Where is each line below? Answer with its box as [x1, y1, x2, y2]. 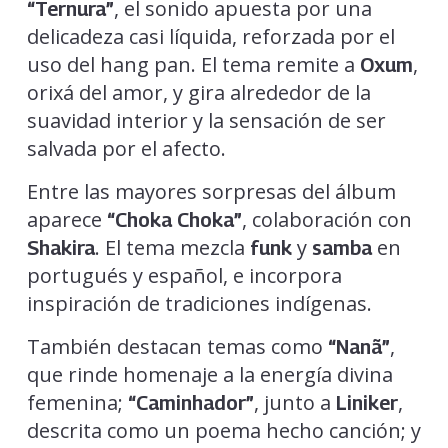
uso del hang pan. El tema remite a [26, 50, 360, 78]
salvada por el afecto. [26, 134, 226, 162]
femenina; [26, 388, 128, 416]
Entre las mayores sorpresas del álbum [26, 177, 396, 205]
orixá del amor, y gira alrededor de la [26, 78, 371, 106]
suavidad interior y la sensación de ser [26, 106, 386, 134]
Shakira [26, 235, 95, 260]
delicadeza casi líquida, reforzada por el [26, 22, 395, 50]
